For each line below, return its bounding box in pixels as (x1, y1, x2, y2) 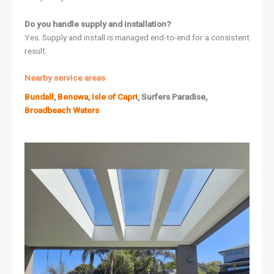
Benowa (57, 92, 88, 102)
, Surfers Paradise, (138, 92, 207, 102)
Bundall (24, 92, 54, 102)
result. (24, 45, 47, 56)
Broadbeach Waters (24, 105, 99, 116)
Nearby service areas (24, 72, 105, 83)
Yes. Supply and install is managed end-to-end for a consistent (24, 32, 250, 42)
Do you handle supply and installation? (24, 18, 171, 29)
